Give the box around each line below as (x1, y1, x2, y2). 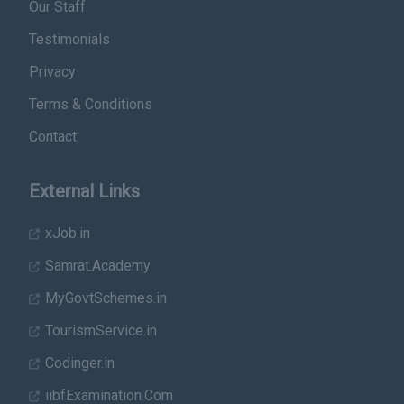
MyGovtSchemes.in (41, 289, 167, 307)
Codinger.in (41, 354, 115, 372)
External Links (29, 180, 140, 202)
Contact (29, 128, 77, 145)
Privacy (29, 63, 76, 80)
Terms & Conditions (29, 96, 152, 113)
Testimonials (29, 31, 110, 48)
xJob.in (41, 225, 90, 242)
